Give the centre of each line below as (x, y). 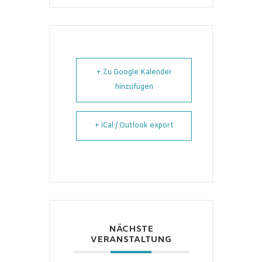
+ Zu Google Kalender (134, 73)
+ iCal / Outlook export (134, 126)
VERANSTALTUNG (131, 240)
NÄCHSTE (131, 230)
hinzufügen (134, 87)
